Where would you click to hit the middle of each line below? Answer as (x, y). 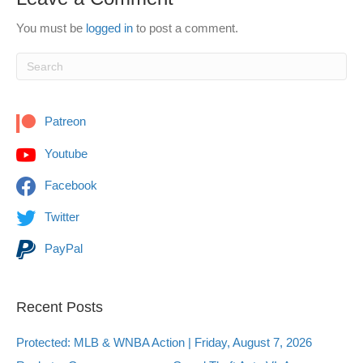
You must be (51, 28)
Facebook (69, 185)
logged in (109, 28)
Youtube (64, 153)
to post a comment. (186, 28)
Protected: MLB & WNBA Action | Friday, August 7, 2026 (164, 342)
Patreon (64, 122)
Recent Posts (60, 307)
